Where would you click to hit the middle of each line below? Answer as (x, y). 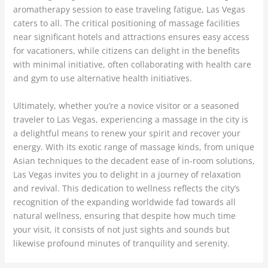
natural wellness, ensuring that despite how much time (124, 216)
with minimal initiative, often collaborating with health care (132, 65)
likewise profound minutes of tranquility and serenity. (121, 243)
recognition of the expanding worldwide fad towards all (124, 202)
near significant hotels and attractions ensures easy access (131, 37)
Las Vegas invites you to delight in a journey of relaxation (127, 175)
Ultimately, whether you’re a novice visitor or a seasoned (126, 106)
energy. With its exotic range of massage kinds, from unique (133, 147)
